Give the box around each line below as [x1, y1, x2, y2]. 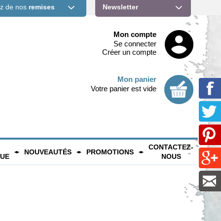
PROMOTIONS [86, 147, 134, 156]
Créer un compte [102, 48, 156, 56]
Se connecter [113, 39, 156, 48]
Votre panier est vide [90, 84, 156, 93]
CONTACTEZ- [148, 143, 193, 151]
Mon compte [113, 30, 156, 38]
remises [29, 3, 55, 11]
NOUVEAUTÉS [24, 147, 72, 156]
